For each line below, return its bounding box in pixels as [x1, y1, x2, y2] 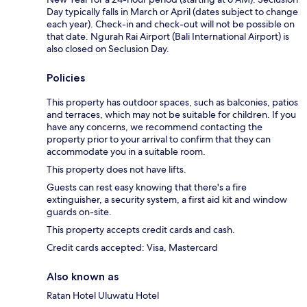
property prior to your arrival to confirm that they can [47, 133, 271, 146]
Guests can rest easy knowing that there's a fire [47, 181, 247, 194]
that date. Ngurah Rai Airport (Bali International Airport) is [47, 30, 289, 43]
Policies [47, 71, 85, 85]
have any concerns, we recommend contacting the [47, 121, 262, 134]
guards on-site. [47, 206, 112, 219]
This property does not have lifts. [47, 163, 186, 176]
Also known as [47, 270, 119, 284]
